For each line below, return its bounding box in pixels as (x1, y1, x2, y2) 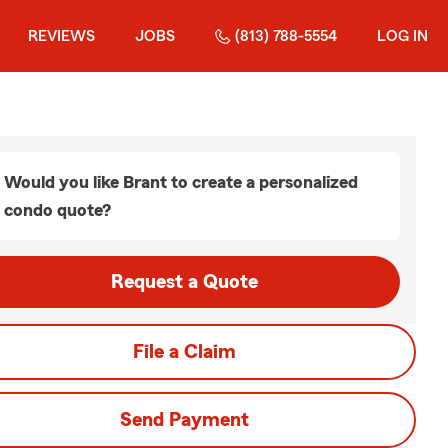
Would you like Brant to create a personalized (4, 173, 358, 191)
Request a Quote (110, 272, 258, 292)
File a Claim (132, 342, 236, 362)
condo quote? (4, 201, 111, 219)
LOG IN (377, 28, 428, 44)
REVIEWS (28, 28, 95, 44)
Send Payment (119, 410, 249, 430)
